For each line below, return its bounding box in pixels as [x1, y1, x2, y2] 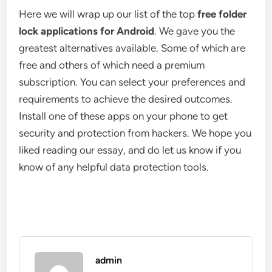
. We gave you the [154, 25, 236, 37]
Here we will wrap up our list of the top [19, 8, 198, 20]
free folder [197, 8, 247, 20]
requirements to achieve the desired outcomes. [19, 93, 233, 105]
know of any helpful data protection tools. [19, 161, 209, 173]
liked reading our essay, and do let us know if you [19, 144, 242, 156]
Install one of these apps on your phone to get [19, 110, 228, 122]
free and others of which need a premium [19, 59, 205, 71]
